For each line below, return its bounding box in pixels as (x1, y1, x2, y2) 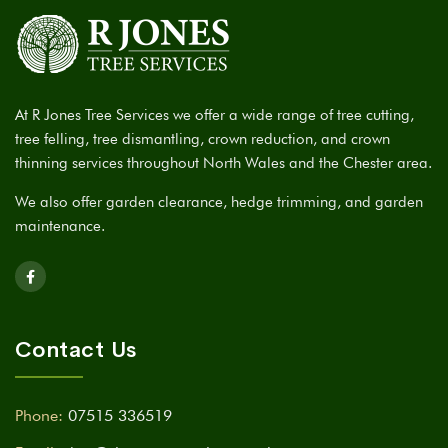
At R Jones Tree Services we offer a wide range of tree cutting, (15, 106, 414, 125)
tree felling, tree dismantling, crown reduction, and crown (15, 130, 390, 149)
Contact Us (15, 336, 137, 365)
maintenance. (15, 217, 105, 236)
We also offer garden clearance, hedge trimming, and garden (15, 193, 423, 212)
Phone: (15, 406, 63, 426)
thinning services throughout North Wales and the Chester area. (15, 154, 432, 173)
